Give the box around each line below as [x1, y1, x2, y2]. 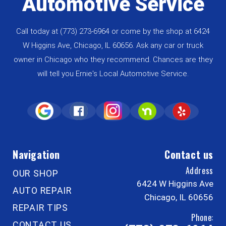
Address [185, 164, 213, 177]
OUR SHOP [13, 168, 59, 179]
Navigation [13, 147, 60, 162]
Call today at [16, 27, 60, 36]
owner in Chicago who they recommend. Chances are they [13, 55, 213, 65]
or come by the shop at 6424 [109, 27, 210, 36]
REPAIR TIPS [13, 202, 68, 213]
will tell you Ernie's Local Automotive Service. [37, 69, 189, 79]
